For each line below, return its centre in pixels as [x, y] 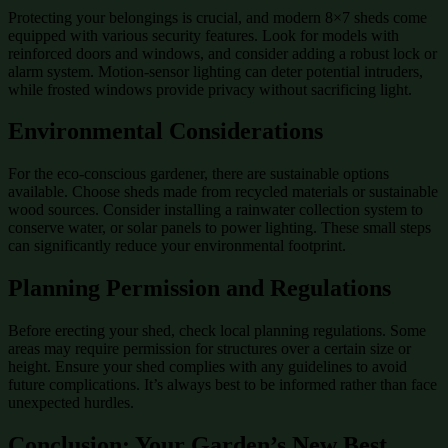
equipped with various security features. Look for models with [203, 35]
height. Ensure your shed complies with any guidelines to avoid [207, 367]
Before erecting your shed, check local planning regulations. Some [217, 331]
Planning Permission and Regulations [199, 288]
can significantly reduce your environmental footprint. [177, 246]
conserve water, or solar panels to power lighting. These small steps [219, 228]
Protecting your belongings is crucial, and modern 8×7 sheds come [217, 17]
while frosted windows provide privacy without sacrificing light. [210, 89]
